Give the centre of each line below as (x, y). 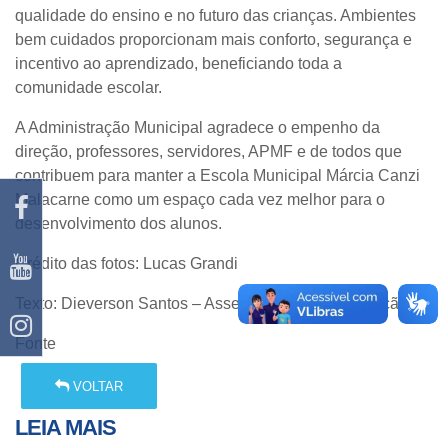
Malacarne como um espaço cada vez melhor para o (200, 200)
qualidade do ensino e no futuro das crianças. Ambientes (215, 16)
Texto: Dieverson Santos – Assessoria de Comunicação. (213, 304)
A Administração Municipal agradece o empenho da (197, 128)
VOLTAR (96, 386)
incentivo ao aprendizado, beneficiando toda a (178, 64)
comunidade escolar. (88, 88)
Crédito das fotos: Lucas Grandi (126, 264)
